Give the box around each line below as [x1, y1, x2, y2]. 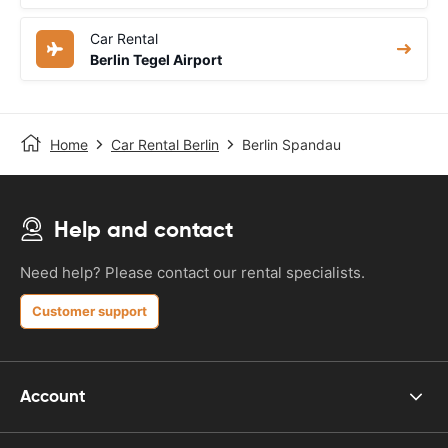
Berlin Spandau [242, 135, 341, 153]
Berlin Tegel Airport [90, 50, 222, 68]
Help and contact [54, 215, 233, 243]
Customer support [32, 302, 147, 319]
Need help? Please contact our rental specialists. [20, 262, 365, 282]
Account [20, 385, 86, 408]
